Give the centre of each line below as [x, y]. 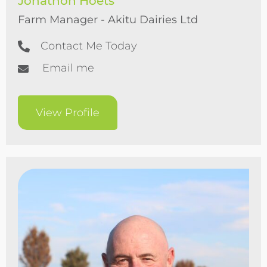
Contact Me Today [89, 46]
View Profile [68, 113]
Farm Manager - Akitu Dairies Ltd [108, 20]
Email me [68, 68]
